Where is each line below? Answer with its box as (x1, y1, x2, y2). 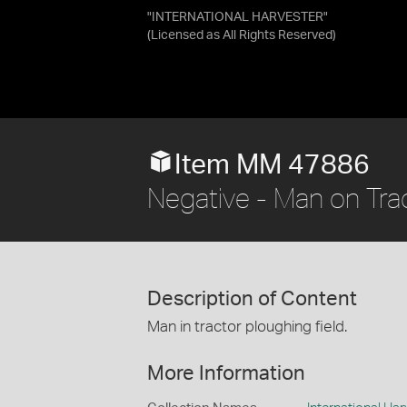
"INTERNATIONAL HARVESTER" (147, 11, 328, 24)
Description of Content (147, 289, 357, 309)
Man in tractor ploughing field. (147, 319, 347, 334)
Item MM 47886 (174, 152, 370, 179)
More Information (147, 362, 305, 383)
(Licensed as (147, 29, 223, 42)
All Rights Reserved (223, 29, 333, 42)
